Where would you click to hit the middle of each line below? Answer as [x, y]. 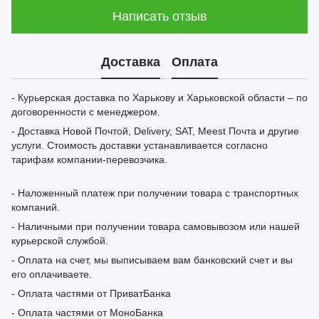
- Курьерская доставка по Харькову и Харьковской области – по [159, 98]
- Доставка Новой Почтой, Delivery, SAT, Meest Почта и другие [155, 131]
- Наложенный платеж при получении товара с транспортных [155, 193]
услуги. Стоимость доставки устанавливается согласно [140, 146]
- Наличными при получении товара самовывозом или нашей [156, 227]
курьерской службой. [60, 241]
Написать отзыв [159, 16]
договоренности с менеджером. [86, 112]
